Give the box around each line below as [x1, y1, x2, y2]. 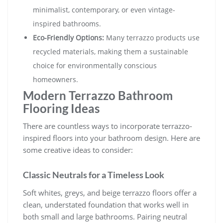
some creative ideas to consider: [23, 144, 133, 155]
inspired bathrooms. [33, 18, 101, 28]
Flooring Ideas [23, 101, 100, 115]
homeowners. [33, 74, 78, 84]
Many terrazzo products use [104, 32, 200, 42]
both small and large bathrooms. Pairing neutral [23, 211, 187, 222]
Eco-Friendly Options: [33, 32, 104, 42]
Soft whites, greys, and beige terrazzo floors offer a [23, 187, 197, 198]
